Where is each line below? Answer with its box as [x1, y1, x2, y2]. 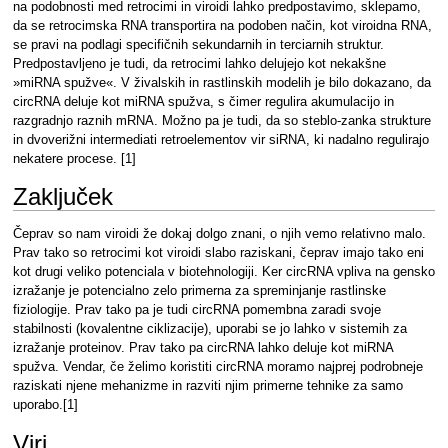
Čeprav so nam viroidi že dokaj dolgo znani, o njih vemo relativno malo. [12, 227, 426, 242]
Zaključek [12, 182, 113, 210]
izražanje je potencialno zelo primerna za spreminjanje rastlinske [12, 284, 386, 299]
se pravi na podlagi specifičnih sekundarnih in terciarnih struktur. [12, 37, 384, 52]
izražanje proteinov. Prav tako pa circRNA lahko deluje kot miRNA [12, 341, 393, 356]
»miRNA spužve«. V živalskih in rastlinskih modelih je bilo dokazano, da [12, 75, 431, 90]
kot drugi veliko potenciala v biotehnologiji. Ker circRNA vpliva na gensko [12, 265, 435, 280]
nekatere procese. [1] [12, 151, 136, 166]
